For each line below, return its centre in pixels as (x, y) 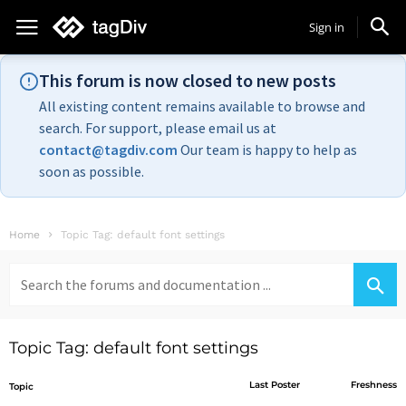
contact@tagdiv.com (108, 150)
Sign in (327, 27)
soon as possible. (92, 171)
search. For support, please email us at (158, 128)
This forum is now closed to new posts (188, 80)
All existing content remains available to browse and (202, 106)
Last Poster (275, 385)
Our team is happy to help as (267, 150)
